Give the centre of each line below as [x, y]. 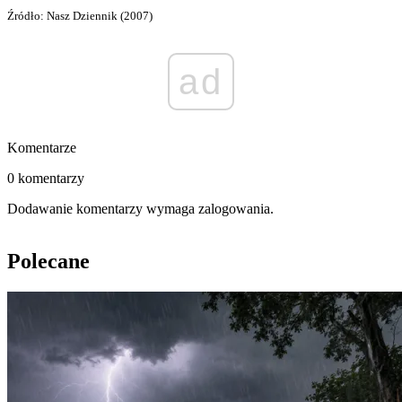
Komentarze [42, 148]
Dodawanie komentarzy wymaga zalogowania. [140, 209]
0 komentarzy [46, 179]
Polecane [48, 262]
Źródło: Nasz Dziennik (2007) [80, 16]
